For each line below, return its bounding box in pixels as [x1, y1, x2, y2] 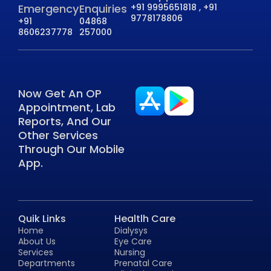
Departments [18, 256, 75, 269]
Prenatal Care [114, 256, 173, 269]
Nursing [114, 246, 146, 258]
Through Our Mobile [18, 141, 125, 157]
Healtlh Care [114, 211, 176, 226]
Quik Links [18, 211, 66, 226]
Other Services [18, 127, 98, 143]
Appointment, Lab [18, 99, 116, 115]
